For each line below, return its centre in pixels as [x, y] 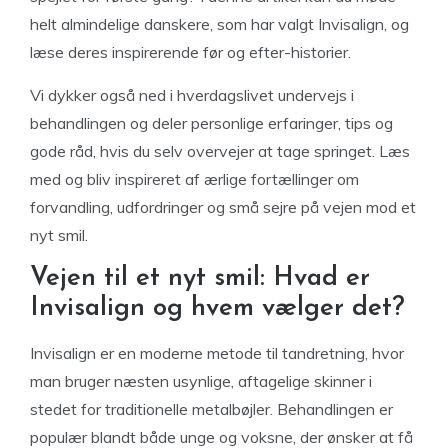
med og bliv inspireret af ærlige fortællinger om [194, 179]
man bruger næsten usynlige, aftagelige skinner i [201, 381]
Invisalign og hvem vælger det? [217, 308]
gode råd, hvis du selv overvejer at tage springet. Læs [220, 151]
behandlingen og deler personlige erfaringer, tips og [211, 123]
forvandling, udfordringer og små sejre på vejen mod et [223, 207]
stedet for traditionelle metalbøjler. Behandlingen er [211, 409]
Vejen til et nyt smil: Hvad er [200, 278]
